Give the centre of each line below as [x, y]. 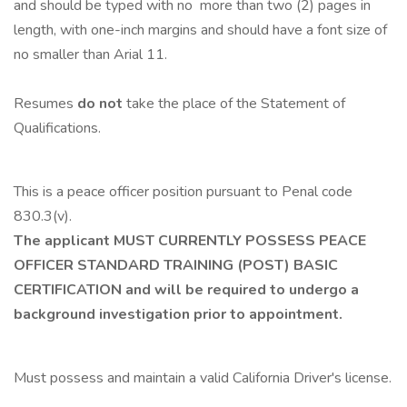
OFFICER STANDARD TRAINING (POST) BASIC [176, 265]
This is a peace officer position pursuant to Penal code [183, 192]
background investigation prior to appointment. [178, 314]
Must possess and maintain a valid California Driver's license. [203, 378]
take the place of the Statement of [236, 104]
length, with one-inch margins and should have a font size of [200, 30]
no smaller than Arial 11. [90, 55]
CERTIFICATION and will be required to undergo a [186, 290]
